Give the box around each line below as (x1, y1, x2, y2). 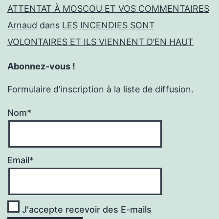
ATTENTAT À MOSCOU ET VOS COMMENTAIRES (7, 3, 209, 14)
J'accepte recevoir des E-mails (20, 204, 152, 215)
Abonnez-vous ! (7, 61, 75, 72)
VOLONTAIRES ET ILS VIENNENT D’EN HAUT (7, 37, 194, 47)
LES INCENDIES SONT (62, 20, 155, 31)
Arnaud (7, 20, 37, 31)
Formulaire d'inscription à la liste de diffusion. (7, 84, 194, 95)
